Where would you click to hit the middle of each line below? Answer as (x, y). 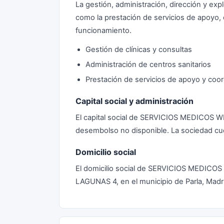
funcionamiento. (103, 30)
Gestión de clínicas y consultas (139, 49)
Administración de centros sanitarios (148, 64)
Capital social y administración (134, 101)
